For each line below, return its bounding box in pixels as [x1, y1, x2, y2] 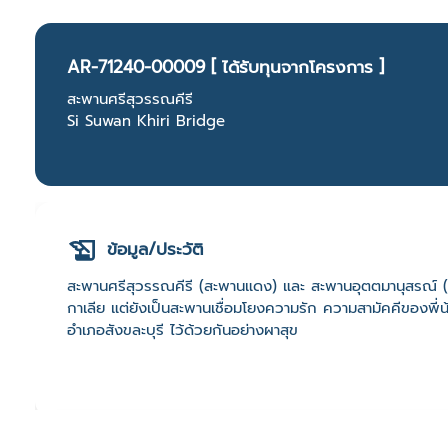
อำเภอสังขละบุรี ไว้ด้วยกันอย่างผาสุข [67, 319, 298, 342]
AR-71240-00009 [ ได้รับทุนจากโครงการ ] [67, 54, 384, 80]
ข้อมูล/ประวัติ [107, 236, 203, 263]
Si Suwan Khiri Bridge [67, 110, 225, 132]
